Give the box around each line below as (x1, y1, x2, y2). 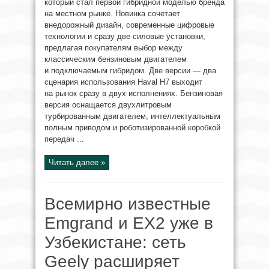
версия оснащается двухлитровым (44, 100, 172, 109)
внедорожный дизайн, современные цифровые (44, 20, 214, 29)
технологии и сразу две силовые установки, (44, 32, 205, 41)
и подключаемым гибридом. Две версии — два (44, 66, 216, 75)
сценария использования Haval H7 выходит (44, 77, 202, 86)
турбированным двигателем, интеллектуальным (44, 112, 220, 121)
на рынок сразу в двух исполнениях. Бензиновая (44, 89, 223, 98)
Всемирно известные (44, 195, 211, 213)
